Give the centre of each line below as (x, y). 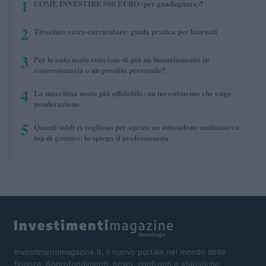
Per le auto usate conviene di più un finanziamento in (121, 59)
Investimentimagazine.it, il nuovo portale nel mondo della (120, 251)
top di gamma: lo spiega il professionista (101, 137)
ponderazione (57, 103)
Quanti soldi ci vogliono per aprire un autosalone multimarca (137, 126)
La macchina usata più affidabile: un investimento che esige (133, 93)
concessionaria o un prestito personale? (100, 69)
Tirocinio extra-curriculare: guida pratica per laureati (126, 31)
